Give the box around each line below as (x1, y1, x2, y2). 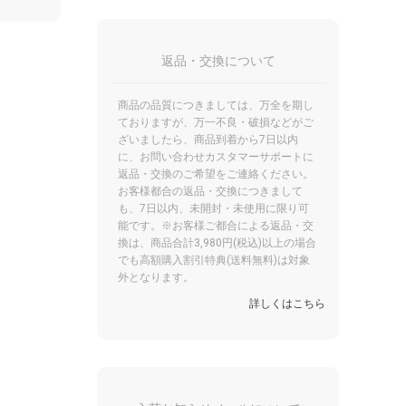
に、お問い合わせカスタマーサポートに (118, 150, 314, 163)
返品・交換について (160, 53, 275, 68)
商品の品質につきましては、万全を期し (118, 98, 314, 111)
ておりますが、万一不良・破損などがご (118, 115, 314, 129)
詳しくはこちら (249, 296, 325, 310)
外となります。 (118, 270, 208, 284)
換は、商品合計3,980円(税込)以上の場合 (118, 236, 316, 249)
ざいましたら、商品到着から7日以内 (118, 132, 298, 146)
